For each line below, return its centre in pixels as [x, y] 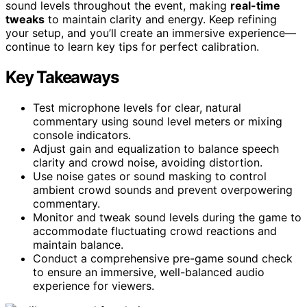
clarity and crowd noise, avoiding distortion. [148, 162]
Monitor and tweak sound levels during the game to [167, 217]
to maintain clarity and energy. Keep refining [161, 19]
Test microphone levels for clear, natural [137, 107]
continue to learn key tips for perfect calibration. [132, 46]
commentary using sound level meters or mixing [158, 121]
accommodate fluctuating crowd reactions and [155, 231]
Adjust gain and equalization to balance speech [156, 148]
